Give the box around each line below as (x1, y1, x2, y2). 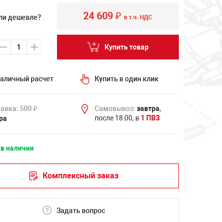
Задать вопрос (56, 206, 105, 215)
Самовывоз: (94, 105, 135, 112)
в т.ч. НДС (124, 14, 153, 21)
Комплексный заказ (42, 171, 118, 180)
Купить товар (104, 43, 149, 51)
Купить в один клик (94, 75, 159, 83)
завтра (136, 105, 160, 112)
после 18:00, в (94, 114, 141, 122)
